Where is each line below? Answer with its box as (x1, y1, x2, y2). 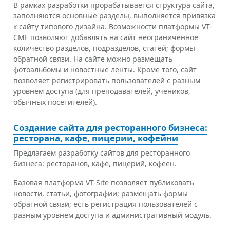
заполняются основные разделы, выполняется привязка (13, 10, 216, 21)
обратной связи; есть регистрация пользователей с (13, 199, 198, 209)
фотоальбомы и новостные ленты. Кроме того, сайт (13, 64, 197, 74)
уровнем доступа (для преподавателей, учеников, (13, 86, 190, 96)
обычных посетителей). (13, 97, 97, 107)
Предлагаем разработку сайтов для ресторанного (13, 147, 190, 158)
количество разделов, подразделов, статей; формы (13, 43, 195, 53)
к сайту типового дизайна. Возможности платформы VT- (13, 21, 212, 31)
